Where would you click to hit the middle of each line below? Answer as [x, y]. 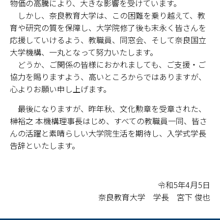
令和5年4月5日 [184, 185]
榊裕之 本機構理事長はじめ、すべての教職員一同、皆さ [109, 121]
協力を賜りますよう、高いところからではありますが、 [108, 77]
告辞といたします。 [45, 145]
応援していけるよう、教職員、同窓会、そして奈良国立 [108, 40]
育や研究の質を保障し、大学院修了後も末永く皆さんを [108, 27]
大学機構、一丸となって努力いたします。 [84, 52]
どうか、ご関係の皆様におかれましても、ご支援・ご [108, 64]
